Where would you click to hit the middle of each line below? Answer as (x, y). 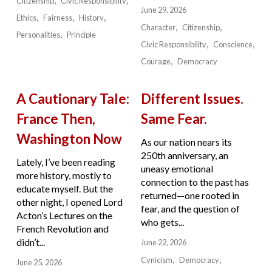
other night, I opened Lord (69, 202)
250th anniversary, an (184, 155)
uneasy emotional (177, 169)
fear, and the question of (190, 209)
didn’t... (30, 242)
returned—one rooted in (190, 195)
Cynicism (156, 260)
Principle (82, 34)
